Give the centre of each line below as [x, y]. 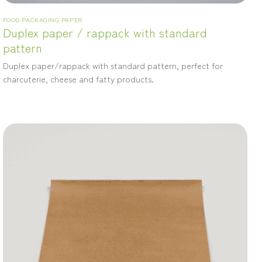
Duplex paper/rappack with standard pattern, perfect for [113, 65]
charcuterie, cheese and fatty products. [78, 79]
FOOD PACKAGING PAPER [42, 20]
